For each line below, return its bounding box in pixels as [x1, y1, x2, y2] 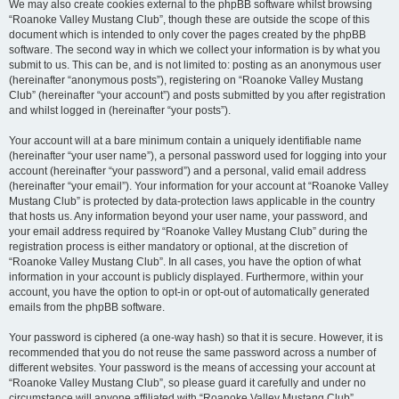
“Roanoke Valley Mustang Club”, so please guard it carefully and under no [9, 377, 366, 389]
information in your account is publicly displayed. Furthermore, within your [9, 271, 363, 283]
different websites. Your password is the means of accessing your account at [9, 362, 375, 374]
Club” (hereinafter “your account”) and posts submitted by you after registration [9, 89, 386, 102]
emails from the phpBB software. [9, 301, 165, 313]
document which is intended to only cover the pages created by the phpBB [9, 28, 366, 41]
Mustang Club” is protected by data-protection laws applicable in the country [9, 195, 375, 208]
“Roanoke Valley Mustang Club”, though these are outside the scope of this [9, 13, 370, 26]
